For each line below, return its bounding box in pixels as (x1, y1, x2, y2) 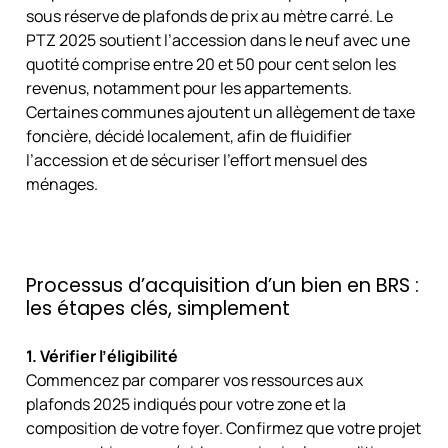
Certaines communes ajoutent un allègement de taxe (25, 101, 415, 124)
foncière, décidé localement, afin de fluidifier (25, 125, 352, 148)
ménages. (25, 173, 98, 196)
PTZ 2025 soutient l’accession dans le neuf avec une (25, 29, 410, 52)
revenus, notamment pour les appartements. (25, 77, 352, 100)
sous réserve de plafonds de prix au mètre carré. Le (25, 5, 393, 28)
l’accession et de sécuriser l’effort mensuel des (25, 149, 367, 172)
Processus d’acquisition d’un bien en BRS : (25, 272, 419, 300)
